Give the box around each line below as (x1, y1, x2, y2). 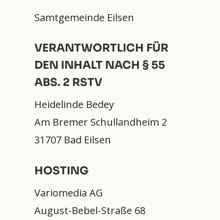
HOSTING (34, 164, 88, 177)
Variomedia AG (34, 186, 103, 199)
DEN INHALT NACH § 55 (34, 58, 165, 72)
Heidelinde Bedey (34, 98, 114, 111)
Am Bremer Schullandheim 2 (34, 115, 167, 129)
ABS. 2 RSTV (34, 76, 102, 89)
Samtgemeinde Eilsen (34, 10, 134, 24)
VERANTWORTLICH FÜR (34, 41, 168, 55)
